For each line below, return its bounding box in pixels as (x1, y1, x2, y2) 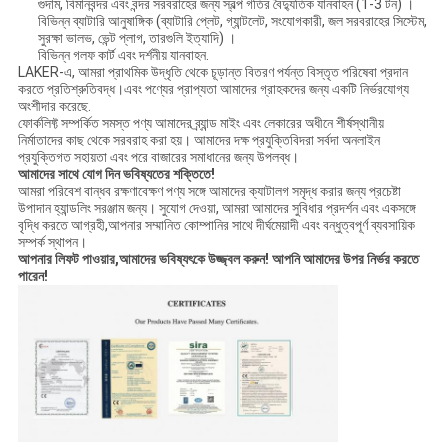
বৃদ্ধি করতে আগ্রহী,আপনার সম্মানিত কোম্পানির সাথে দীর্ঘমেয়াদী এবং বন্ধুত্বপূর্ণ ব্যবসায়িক (17, 216, 415, 233)
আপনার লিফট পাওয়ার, (17, 250, 119, 267)
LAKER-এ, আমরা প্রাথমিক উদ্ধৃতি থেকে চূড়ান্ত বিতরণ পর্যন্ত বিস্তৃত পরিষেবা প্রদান (17, 63, 408, 80)
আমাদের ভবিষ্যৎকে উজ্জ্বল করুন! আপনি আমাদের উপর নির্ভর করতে (118, 250, 419, 267)
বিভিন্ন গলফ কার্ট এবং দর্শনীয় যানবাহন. (37, 46, 209, 63)
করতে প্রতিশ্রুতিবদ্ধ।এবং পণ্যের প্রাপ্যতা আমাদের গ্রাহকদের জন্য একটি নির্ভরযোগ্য (17, 80, 409, 97)
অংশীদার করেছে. (17, 97, 91, 114)
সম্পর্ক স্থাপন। (17, 233, 87, 250)
